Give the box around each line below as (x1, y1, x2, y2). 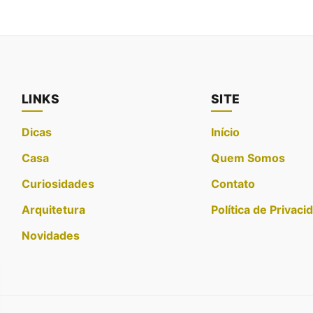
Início (210, 125, 240, 140)
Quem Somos (210, 151, 285, 166)
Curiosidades (21, 177, 94, 191)
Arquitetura (21, 203, 85, 217)
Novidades (21, 228, 80, 243)
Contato (210, 177, 255, 191)
